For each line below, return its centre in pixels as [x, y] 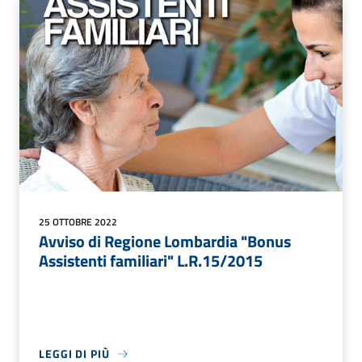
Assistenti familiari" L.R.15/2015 [151, 261]
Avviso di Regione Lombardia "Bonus [165, 242]
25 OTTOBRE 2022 [78, 222]
